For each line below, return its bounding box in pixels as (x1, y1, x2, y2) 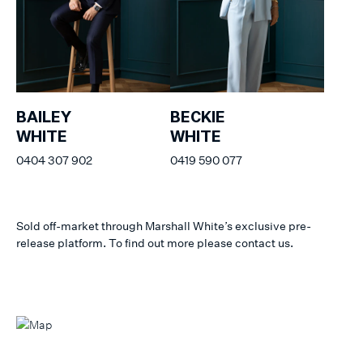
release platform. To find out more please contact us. (16, 235, 293, 250)
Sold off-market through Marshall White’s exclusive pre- (16, 218, 311, 233)
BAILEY (16, 110, 71, 126)
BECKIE (170, 110, 225, 126)
